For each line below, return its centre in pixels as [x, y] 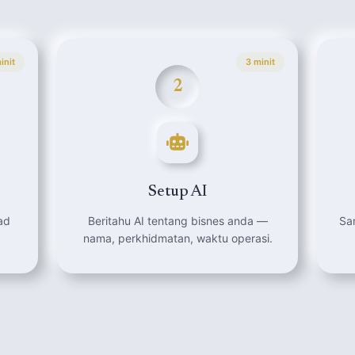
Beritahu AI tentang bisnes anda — [177, 221]
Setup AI [177, 192]
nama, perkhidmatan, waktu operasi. [177, 238]
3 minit [260, 62]
